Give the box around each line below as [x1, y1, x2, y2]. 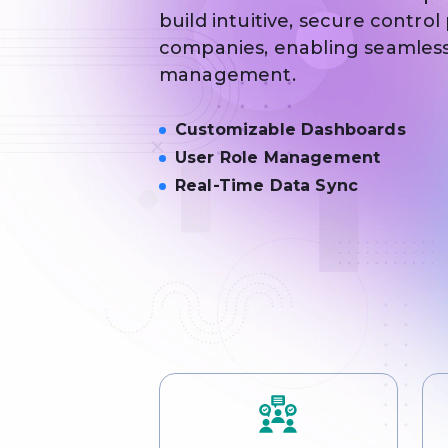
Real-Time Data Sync [175, 176, 359, 195]
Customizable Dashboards [175, 120, 406, 139]
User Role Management [175, 148, 381, 167]
